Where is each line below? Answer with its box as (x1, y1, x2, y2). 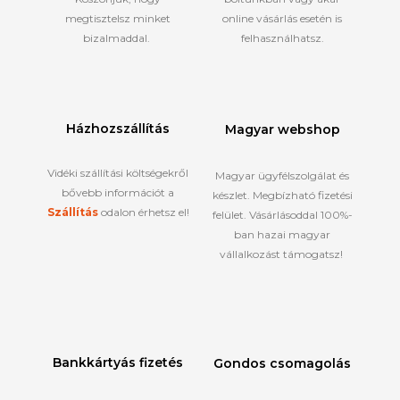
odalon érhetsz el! (100, 204, 189, 219)
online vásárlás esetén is (222, 11, 342, 25)
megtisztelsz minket (65, 11, 171, 25)
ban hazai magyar (234, 227, 330, 241)
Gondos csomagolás (213, 355, 351, 372)
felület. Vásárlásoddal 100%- (212, 207, 353, 221)
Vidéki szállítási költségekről (47, 165, 188, 179)
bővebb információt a (62, 185, 174, 199)
